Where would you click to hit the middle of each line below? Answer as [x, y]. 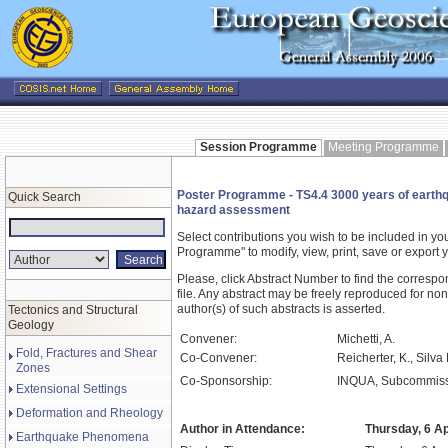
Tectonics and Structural [73, 310]
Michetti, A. [366, 339]
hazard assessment [233, 210]
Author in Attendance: [242, 429]
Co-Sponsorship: [226, 381]
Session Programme [258, 147]
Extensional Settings [71, 389]
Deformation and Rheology [89, 413]
